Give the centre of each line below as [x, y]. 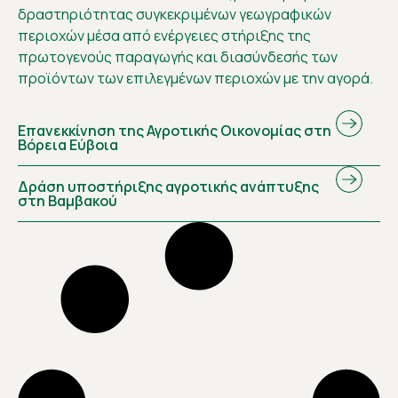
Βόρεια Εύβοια [68, 145]
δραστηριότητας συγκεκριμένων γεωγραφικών [175, 15]
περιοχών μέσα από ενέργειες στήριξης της [164, 36]
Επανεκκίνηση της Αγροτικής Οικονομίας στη [175, 131]
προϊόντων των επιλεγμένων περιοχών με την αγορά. [195, 79]
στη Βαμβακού [68, 201]
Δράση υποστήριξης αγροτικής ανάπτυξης [168, 187]
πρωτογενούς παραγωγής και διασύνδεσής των [178, 57]
